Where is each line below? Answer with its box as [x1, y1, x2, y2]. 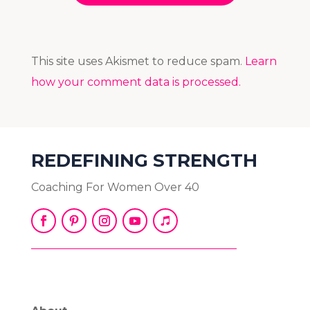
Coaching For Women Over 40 [30, 181, 199, 194]
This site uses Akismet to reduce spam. [30, 55, 245, 69]
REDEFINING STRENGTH [30, 149, 257, 172]
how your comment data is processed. [30, 75, 241, 89]
